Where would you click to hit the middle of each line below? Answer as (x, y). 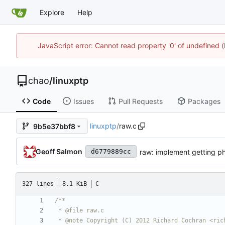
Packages (204, 101)
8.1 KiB (75, 184)
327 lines (38, 184)
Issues (83, 101)
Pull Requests (140, 101)
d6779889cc (111, 152)
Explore (52, 12)
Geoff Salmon (59, 151)
